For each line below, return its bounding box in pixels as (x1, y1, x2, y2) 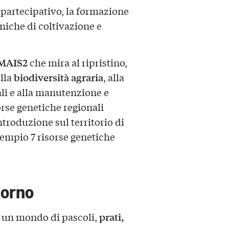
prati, (97, 210, 124, 224)
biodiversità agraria (13, 70, 103, 85)
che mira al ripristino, (27, 56, 127, 70)
